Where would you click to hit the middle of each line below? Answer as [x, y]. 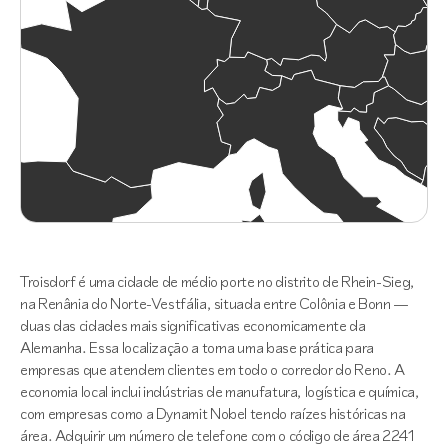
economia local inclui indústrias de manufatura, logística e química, [220, 391]
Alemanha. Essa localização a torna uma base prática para [197, 347]
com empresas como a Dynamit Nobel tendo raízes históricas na [213, 413]
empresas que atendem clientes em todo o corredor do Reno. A [212, 369]
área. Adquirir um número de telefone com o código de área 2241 [217, 435]
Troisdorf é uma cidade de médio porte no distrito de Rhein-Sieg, [217, 281]
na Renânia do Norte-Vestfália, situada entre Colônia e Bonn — [215, 303]
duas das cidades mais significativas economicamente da [193, 325]
